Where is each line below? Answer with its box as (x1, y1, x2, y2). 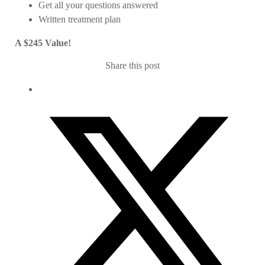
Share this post (105, 60, 160, 71)
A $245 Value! (15, 38, 72, 49)
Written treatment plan (38, 14, 121, 25)
